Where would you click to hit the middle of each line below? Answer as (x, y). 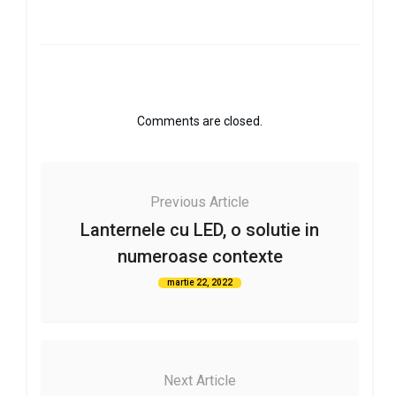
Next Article (200, 380)
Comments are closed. (200, 121)
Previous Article (200, 202)
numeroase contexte (200, 256)
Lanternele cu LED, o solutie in (200, 229)
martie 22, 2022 (200, 282)
